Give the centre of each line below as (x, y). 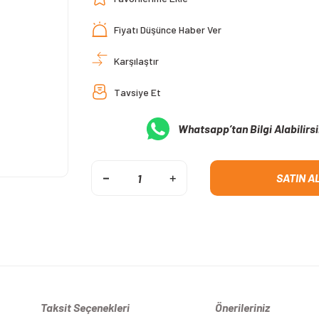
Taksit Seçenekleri (85, 307)
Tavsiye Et (137, 92)
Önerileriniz (242, 307)
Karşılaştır (136, 61)
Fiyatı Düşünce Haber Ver (168, 29)
